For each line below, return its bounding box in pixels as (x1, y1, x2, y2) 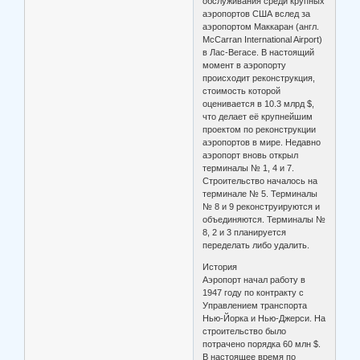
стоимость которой (202, 86, 281, 96)
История (202, 262, 238, 272)
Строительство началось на (202, 176, 318, 186)
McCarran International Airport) (202, 35, 323, 45)
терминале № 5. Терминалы (202, 189, 318, 199)
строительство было (202, 326, 287, 337)
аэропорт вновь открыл (202, 150, 299, 161)
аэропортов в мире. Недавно (202, 137, 321, 148)
